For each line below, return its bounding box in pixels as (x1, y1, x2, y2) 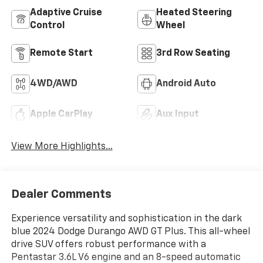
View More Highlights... (11, 141, 113, 151)
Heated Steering (156, 8, 232, 18)
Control (29, 21, 65, 31)
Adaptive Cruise (29, 8, 102, 18)
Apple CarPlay (29, 109, 93, 119)
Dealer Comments (11, 188, 112, 201)
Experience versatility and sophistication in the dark (11, 214, 242, 224)
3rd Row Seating (156, 48, 230, 58)
